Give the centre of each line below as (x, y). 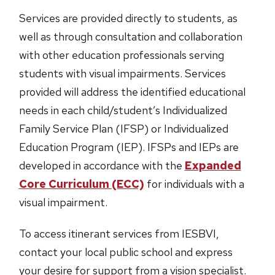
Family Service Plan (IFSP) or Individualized (123, 129)
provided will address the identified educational (132, 92)
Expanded (213, 166)
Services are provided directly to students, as (128, 18)
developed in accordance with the (102, 166)
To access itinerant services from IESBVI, (119, 233)
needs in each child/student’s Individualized (123, 110)
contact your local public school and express (126, 252)
